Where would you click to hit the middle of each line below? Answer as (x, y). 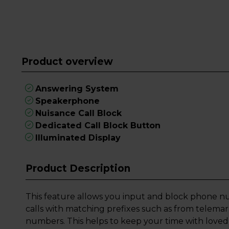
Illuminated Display (78, 138)
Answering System (77, 89)
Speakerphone (68, 101)
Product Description (78, 168)
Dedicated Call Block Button (98, 125)
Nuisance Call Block (79, 113)
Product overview (67, 61)
